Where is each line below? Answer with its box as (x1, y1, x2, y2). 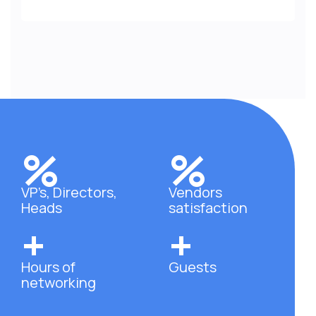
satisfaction (169, 198, 248, 217)
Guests (169, 257, 217, 276)
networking (21, 273, 96, 292)
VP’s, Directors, (21, 183, 117, 202)
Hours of (21, 257, 75, 276)
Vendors (169, 183, 222, 202)
